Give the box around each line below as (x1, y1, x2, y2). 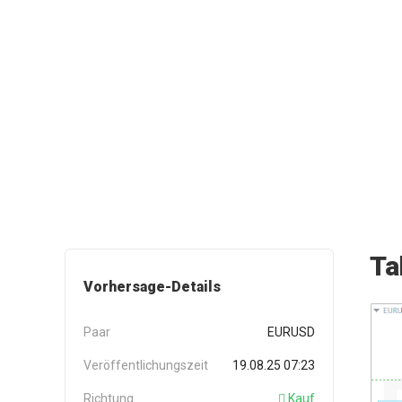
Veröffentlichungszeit (83, 357, 208, 372)
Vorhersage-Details (83, 277, 221, 295)
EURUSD (267, 324, 315, 339)
